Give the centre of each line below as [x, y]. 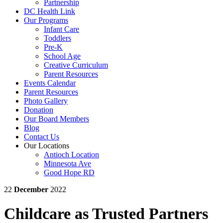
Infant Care [61, 29]
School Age [62, 56]
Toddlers [57, 38]
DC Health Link [50, 11]
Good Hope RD [69, 172]
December [31, 189]
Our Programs [46, 20]
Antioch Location [71, 155]
